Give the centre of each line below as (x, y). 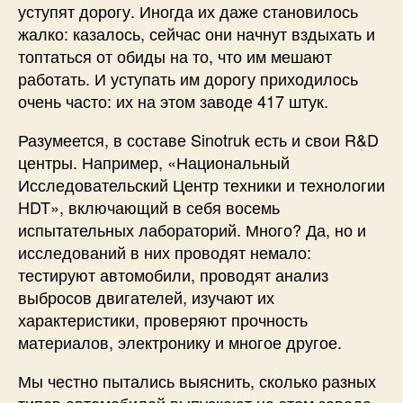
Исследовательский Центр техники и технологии (201, 184)
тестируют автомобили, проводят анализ (173, 274)
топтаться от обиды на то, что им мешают (175, 55)
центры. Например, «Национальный (154, 161)
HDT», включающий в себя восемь (149, 206)
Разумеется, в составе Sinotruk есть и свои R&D (198, 139)
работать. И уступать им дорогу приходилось (188, 78)
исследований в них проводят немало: (165, 251)
